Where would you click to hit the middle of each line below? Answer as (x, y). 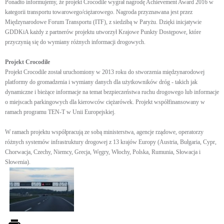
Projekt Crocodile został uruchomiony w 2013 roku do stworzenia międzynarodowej (105, 72)
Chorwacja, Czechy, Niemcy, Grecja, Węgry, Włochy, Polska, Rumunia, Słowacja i (103, 152)
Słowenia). (18, 162)
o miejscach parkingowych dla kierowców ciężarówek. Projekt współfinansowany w (105, 102)
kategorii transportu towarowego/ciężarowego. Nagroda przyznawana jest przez (99, 12)
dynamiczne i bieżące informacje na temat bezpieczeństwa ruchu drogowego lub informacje (112, 92)
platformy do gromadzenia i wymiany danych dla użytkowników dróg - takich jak (101, 82)
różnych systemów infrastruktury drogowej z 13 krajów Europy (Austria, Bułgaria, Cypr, (111, 142)
